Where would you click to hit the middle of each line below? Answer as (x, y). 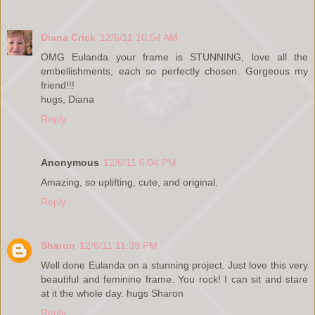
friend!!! (58, 85)
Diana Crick (68, 37)
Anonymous (70, 162)
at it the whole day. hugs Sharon (112, 293)
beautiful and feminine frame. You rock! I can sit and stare (174, 279)
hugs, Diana (67, 99)
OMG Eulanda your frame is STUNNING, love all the (174, 57)
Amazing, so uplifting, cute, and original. (129, 182)
